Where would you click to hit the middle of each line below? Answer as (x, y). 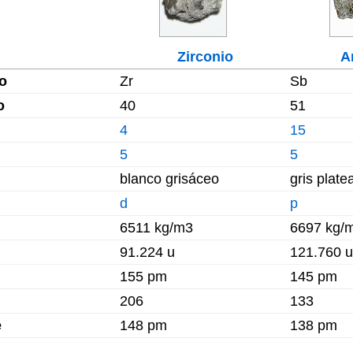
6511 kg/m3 (156, 228)
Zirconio (205, 57)
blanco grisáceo (169, 179)
